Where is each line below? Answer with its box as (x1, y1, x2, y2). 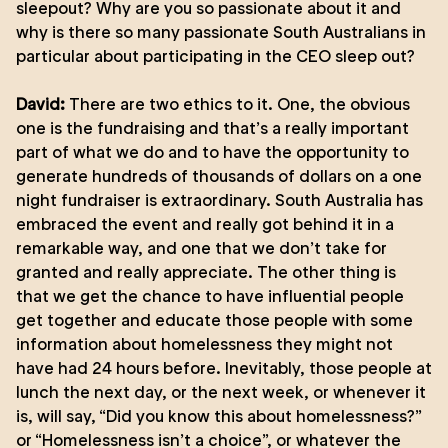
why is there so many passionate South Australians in (16, 22, 426, 42)
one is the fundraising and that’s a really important (16, 118, 409, 138)
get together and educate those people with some (16, 310, 413, 330)
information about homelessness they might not (16, 334, 393, 354)
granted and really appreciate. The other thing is (16, 262, 396, 282)
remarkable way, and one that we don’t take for (16, 238, 387, 258)
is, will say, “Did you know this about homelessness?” (16, 406, 421, 426)
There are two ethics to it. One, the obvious (69, 94, 410, 114)
